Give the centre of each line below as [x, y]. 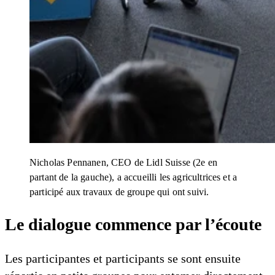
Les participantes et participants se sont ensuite [123, 258]
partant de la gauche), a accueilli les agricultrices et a [134, 177]
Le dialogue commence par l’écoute [133, 224]
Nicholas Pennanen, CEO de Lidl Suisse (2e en [124, 162]
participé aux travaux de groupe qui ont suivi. [119, 192]
